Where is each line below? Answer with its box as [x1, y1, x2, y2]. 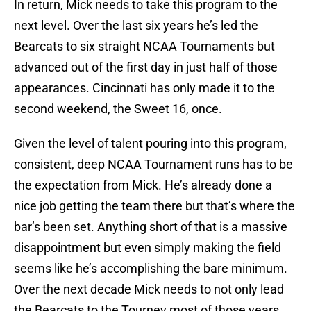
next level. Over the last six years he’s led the [14, 18, 258, 33]
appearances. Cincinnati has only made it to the [14, 81, 275, 96]
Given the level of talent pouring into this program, [14, 136, 287, 151]
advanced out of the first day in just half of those [14, 60, 278, 75]
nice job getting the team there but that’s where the [14, 199, 295, 214]
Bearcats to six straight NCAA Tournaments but [14, 39, 275, 54]
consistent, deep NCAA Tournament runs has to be [14, 157, 293, 172]
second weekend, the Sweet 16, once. [14, 101, 222, 117]
